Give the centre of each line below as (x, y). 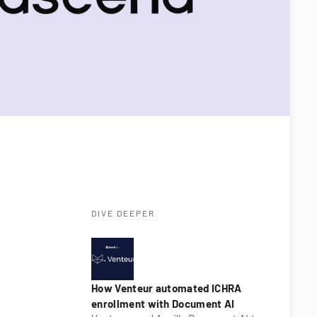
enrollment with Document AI (163, 304)
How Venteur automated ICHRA (167, 288)
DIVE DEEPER (123, 213)
